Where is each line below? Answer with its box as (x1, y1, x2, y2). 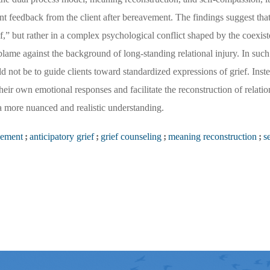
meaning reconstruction (168, 131, 257, 142)
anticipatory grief (30, 131, 94, 142)
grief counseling (101, 131, 162, 142)
